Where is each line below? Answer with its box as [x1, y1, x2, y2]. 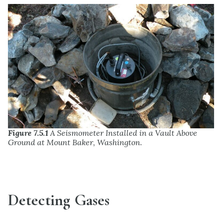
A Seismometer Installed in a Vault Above [48, 127, 197, 138]
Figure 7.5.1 [8, 127, 48, 138]
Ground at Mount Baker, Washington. [8, 137, 142, 147]
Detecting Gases [8, 190, 110, 210]
